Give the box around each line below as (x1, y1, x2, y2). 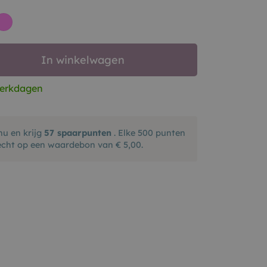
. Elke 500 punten (111, 128, 185, 138)
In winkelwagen (41, 52, 125, 67)
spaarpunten (54, 128, 111, 138)
